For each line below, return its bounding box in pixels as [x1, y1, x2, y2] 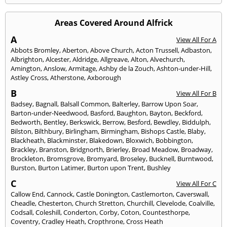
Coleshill [35, 207, 60, 217]
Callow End [11, 189, 44, 199]
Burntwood [177, 154, 212, 163]
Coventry [11, 216, 39, 226]
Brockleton [11, 154, 44, 163]
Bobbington [156, 135, 192, 145]
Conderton [63, 207, 96, 217]
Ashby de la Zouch [99, 63, 154, 73]
